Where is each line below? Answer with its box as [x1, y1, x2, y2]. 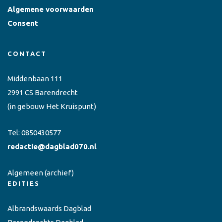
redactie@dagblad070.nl [7, 142, 97, 151]
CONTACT [7, 50, 47, 57]
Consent [7, 18, 38, 27]
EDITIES [7, 179, 40, 187]
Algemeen [7, 168, 43, 177]
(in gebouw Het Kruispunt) [7, 102, 96, 111]
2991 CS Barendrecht [7, 88, 78, 97]
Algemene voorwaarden [7, 4, 94, 13]
